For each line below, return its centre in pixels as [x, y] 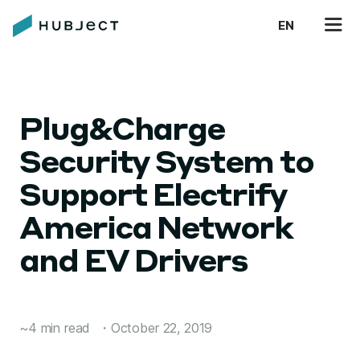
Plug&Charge [122, 132]
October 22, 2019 [162, 328]
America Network [156, 231]
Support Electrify [153, 198]
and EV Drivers [133, 264]
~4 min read [55, 328]
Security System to [166, 165]
